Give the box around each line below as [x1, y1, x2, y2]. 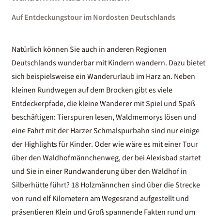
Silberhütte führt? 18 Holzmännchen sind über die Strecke [12, 180, 200, 190]
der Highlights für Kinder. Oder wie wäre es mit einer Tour [12, 139, 198, 150]
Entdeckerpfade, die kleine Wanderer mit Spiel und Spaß [12, 98, 195, 109]
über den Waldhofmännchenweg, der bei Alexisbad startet [12, 153, 201, 163]
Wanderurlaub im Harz [87, 71, 161, 82]
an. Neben [161, 71, 195, 82]
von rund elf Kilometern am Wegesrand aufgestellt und [12, 193, 189, 204]
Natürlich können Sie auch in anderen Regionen [12, 44, 167, 55]
